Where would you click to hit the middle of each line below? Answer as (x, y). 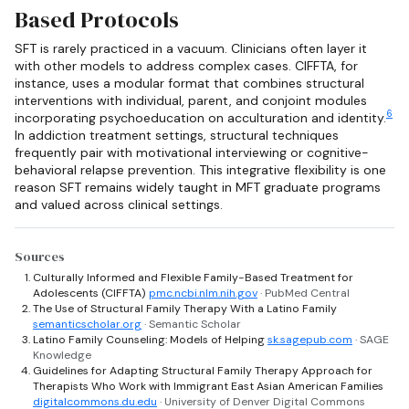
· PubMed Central (305, 294)
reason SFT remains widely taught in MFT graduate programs (198, 187)
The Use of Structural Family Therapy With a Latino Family (185, 309)
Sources (40, 257)
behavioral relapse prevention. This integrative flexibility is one (200, 169)
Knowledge (62, 356)
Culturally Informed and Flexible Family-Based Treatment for (193, 278)
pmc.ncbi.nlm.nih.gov (203, 294)
